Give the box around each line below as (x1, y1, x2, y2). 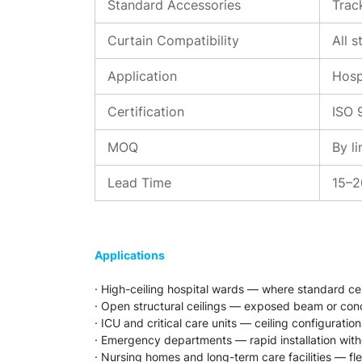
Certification (107, 103, 184, 120)
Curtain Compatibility (107, 32, 239, 49)
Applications (95, 246, 165, 263)
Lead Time (107, 174, 171, 192)
